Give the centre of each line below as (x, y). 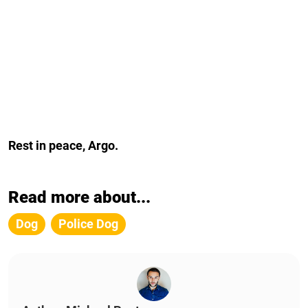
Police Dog (88, 224)
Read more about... (79, 198)
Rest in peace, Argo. (65, 146)
